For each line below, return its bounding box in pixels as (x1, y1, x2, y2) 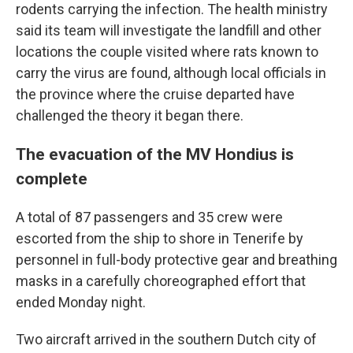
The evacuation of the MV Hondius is (16, 143, 294, 164)
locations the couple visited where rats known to (16, 43, 318, 60)
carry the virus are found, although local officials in (16, 64, 326, 81)
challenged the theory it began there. (16, 106, 243, 124)
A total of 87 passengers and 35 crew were (16, 208, 283, 225)
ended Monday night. (16, 293, 146, 310)
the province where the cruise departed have (16, 85, 295, 102)
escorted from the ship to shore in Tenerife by (16, 229, 303, 247)
